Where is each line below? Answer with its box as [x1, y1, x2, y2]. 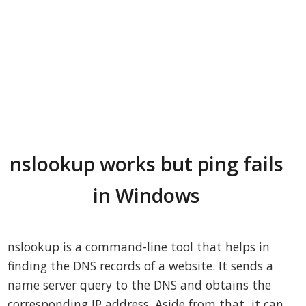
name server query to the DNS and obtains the [8, 277, 272, 294]
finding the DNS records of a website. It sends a [8, 258, 274, 275]
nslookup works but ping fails [9, 150, 283, 178]
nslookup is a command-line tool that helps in [8, 238, 270, 255]
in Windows [92, 182, 200, 209]
